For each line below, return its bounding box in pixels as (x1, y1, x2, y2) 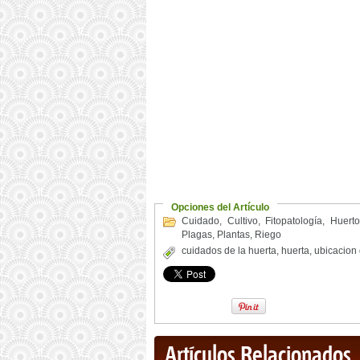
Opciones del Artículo (171, 202, 269, 213)
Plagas (182, 229, 212, 240)
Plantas (217, 229, 250, 240)
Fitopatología (265, 215, 323, 227)
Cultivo (227, 215, 258, 227)
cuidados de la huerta (182, 245, 276, 256)
